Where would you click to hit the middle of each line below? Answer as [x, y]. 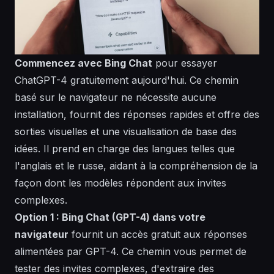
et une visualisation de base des [162, 131]
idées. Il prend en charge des [83, 148]
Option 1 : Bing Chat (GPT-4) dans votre [110, 217]
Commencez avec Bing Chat [83, 63]
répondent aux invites [175, 183]
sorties [31, 131]
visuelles [68, 131]
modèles [104, 183]
